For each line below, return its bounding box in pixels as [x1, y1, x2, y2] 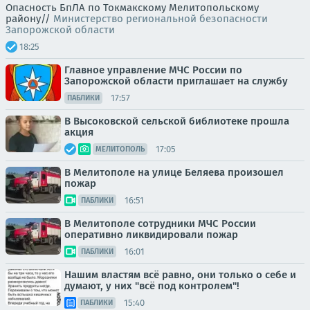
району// [6, 12, 53, 25]
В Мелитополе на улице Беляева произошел [64, 166, 284, 179]
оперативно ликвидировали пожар [64, 228, 238, 241]
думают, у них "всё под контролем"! [64, 280, 239, 292]
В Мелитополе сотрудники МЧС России [64, 217, 256, 230]
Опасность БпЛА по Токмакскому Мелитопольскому [6, 1, 259, 14]
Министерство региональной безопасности [53, 12, 268, 25]
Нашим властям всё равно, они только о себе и [64, 268, 296, 281]
